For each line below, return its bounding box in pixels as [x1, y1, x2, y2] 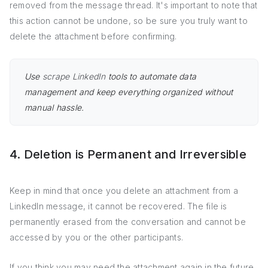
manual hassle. [25, 102, 84, 112]
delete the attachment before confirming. [10, 31, 177, 41]
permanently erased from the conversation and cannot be [10, 217, 246, 227]
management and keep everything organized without [25, 87, 233, 97]
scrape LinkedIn [42, 71, 106, 81]
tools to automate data [105, 71, 197, 81]
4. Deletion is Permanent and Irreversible [10, 147, 246, 162]
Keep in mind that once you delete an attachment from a [10, 185, 238, 196]
